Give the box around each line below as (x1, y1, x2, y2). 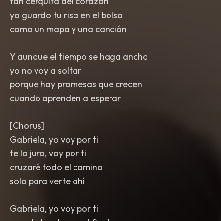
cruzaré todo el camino (10, 161, 103, 173)
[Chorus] (10, 120, 44, 131)
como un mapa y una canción (10, 23, 127, 35)
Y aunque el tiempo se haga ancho (10, 51, 148, 62)
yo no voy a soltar (10, 65, 81, 76)
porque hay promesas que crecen (10, 78, 142, 90)
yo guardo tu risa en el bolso (10, 9, 123, 21)
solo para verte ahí (10, 175, 85, 186)
